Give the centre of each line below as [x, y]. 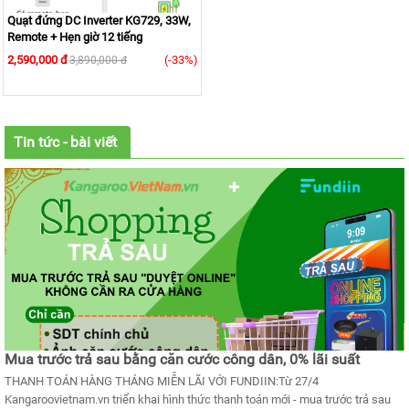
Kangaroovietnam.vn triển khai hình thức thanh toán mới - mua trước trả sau [198, 400]
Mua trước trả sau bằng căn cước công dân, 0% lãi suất [182, 360]
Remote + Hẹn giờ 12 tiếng [75, 37]
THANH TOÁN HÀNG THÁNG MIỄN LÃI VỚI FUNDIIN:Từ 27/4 [162, 382]
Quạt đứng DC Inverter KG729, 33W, [99, 21]
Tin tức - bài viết [65, 142]
